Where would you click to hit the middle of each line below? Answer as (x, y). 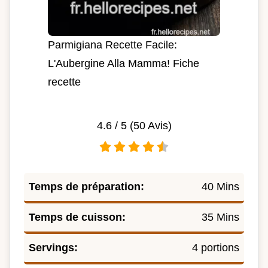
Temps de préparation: (86, 187)
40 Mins (220, 187)
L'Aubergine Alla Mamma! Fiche (124, 64)
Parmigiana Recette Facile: (112, 45)
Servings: (53, 248)
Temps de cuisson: (77, 217)
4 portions (216, 248)
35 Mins (220, 217)
